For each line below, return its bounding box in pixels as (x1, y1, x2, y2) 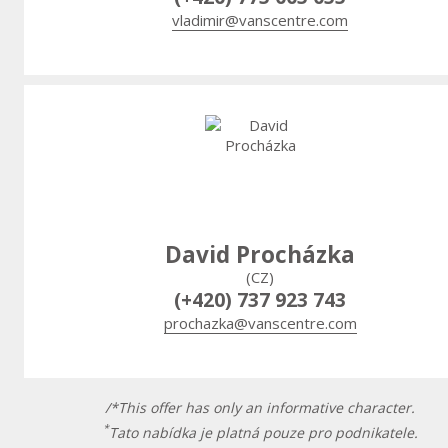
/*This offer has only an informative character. (105, 398, 415, 418)
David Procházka (165, 239, 355, 271)
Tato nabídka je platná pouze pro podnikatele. (108, 422, 418, 442)
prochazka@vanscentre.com (163, 313, 357, 334)
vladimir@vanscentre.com (172, 10, 348, 31)
